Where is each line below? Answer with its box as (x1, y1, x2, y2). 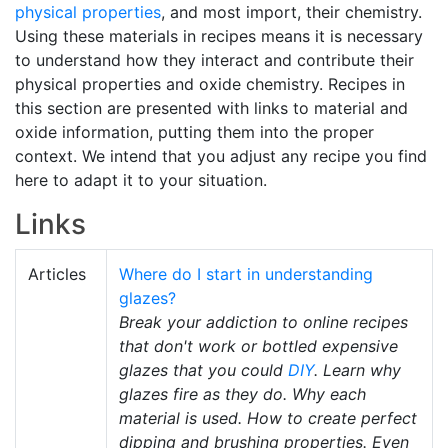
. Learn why (314, 360, 401, 380)
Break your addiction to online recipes (119, 312, 408, 332)
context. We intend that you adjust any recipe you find (15, 146, 427, 166)
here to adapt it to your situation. (15, 170, 267, 190)
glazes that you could (119, 360, 288, 380)
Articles (28, 264, 86, 284)
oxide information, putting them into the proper (15, 122, 374, 142)
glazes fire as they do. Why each (119, 384, 366, 404)
